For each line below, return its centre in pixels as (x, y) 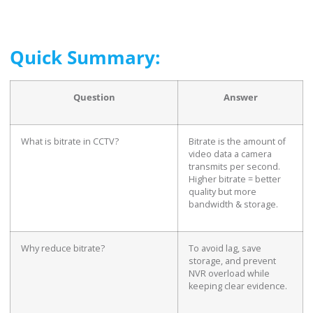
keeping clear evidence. (238, 286)
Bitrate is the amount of (237, 141)
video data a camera (230, 154)
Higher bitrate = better (235, 179)
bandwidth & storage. (233, 204)
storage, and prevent (232, 261)
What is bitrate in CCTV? (70, 141)
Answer (240, 97)
